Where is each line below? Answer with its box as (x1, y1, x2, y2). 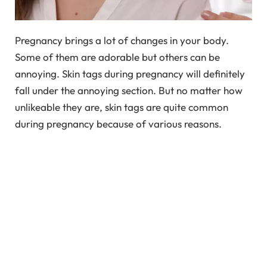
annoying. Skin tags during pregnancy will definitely (15, 67, 245, 80)
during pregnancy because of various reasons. (15, 117, 222, 131)
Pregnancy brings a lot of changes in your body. (15, 34, 229, 47)
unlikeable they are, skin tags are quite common (15, 101, 228, 114)
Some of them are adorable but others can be (15, 51, 220, 64)
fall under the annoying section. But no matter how (15, 84, 243, 97)
